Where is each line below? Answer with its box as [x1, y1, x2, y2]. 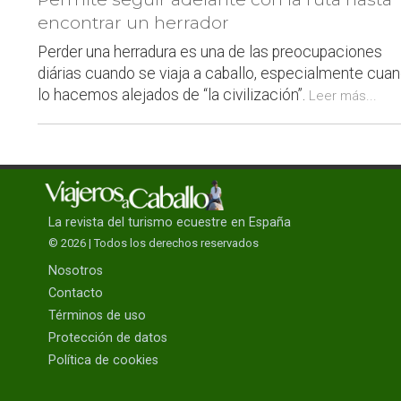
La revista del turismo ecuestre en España [48, 214, 291, 230]
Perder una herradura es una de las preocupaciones [38, 43, 382, 62]
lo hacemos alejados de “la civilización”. [38, 86, 309, 105]
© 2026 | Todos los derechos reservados [48, 235, 259, 250]
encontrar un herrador [38, 12, 229, 34]
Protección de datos [48, 329, 167, 346]
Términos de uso [48, 307, 146, 323]
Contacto [48, 285, 103, 301]
